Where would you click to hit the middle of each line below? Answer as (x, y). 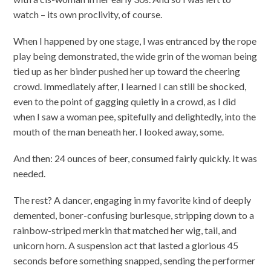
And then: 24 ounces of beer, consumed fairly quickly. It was (135, 158)
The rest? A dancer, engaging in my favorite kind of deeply (132, 200)
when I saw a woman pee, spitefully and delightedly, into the (135, 117)
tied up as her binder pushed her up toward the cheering (127, 71)
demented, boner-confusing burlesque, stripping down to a (134, 215)
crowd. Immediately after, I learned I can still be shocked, (130, 87)
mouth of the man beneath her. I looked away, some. (119, 132)
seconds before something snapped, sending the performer (135, 261)
